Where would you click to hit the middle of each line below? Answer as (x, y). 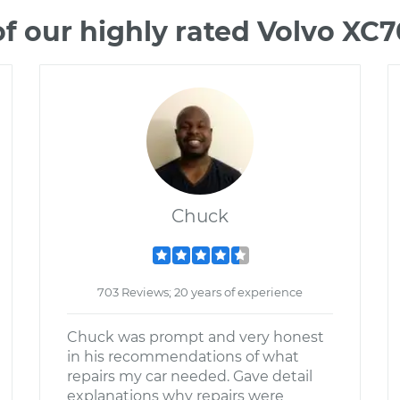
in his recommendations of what (183, 357)
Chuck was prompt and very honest (196, 337)
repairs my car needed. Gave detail (190, 376)
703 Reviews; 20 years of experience (200, 292)
